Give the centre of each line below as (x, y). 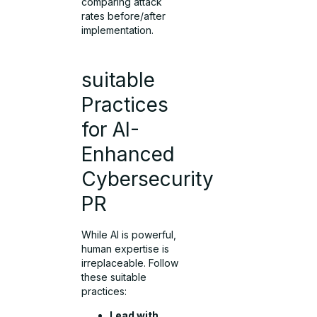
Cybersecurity (148, 179)
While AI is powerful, (129, 234)
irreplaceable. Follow (130, 263)
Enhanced (128, 154)
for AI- (111, 129)
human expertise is (126, 248)
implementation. (118, 30)
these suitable (114, 277)
